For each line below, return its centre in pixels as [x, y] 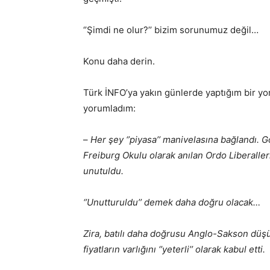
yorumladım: [109, 108]
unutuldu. [103, 171]
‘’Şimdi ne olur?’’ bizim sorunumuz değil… [171, 30]
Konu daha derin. [119, 61]
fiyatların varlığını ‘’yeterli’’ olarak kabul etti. [174, 249]
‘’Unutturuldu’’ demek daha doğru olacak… [172, 202]
